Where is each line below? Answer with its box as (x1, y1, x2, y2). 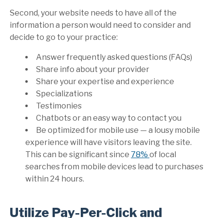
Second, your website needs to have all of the (10, 8, 177, 18)
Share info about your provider (36, 64, 149, 74)
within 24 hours (25, 174, 83, 183)
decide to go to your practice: (10, 32, 118, 42)
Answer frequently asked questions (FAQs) (36, 52, 192, 62)
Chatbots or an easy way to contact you (36, 113, 182, 123)
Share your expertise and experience (36, 76, 174, 86)
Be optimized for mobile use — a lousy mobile (36, 125, 200, 135)
